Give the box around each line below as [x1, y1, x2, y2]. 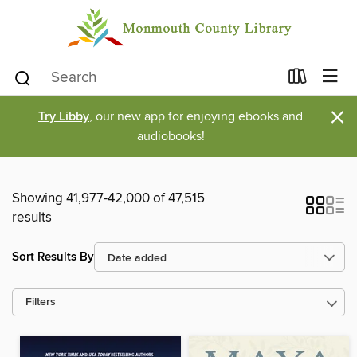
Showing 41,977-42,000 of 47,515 [12, 190, 205, 208]
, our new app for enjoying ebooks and [89, 108, 303, 125]
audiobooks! [136, 128, 205, 145]
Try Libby [38, 108, 89, 126]
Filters [25, 296, 56, 310]
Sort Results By [12, 249, 94, 265]
